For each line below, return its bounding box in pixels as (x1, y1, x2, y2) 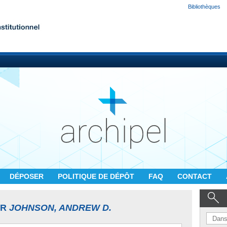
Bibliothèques (188, 4, 220, 10)
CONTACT (177, 172, 214, 180)
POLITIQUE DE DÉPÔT (58, 172, 136, 180)
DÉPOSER (10, 172, 46, 180)
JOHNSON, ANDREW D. (9, 203, 111, 213)
